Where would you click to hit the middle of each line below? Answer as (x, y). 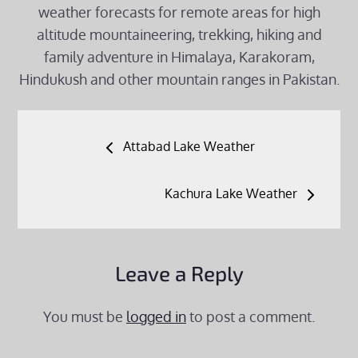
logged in (156, 316)
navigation (99, 169)
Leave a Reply (179, 273)
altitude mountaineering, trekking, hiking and (179, 34)
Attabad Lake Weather (189, 146)
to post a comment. (251, 316)
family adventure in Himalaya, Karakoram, (179, 57)
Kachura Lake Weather (231, 193)
